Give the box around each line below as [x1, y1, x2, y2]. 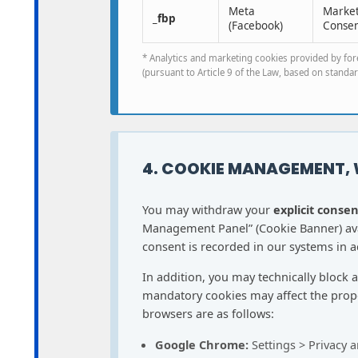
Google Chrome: [154, 336, 249, 353]
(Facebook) [229, 18, 283, 34]
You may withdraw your [142, 201, 273, 217]
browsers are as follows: [142, 304, 274, 321]
